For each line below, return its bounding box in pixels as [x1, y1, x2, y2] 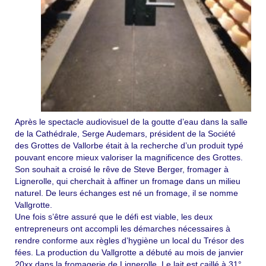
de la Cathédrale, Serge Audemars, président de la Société [15, 128, 236, 138]
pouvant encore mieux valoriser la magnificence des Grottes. [15, 152, 243, 162]
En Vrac [30, 23, 61, 34]
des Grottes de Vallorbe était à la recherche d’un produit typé [15, 140, 243, 150]
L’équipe [30, 47, 62, 59]
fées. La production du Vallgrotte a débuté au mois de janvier [15, 247, 243, 257]
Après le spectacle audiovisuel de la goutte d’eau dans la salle [15, 116, 248, 126]
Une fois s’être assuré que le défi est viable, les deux [15, 211, 213, 221]
